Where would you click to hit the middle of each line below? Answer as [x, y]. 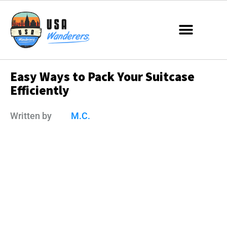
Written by [31, 116]
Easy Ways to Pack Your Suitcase [102, 77]
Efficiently [40, 90]
